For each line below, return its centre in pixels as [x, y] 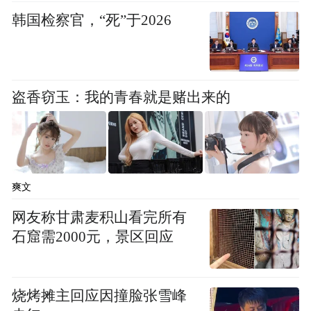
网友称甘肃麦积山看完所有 [100, 217]
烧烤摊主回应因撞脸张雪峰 [100, 296]
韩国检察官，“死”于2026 [92, 20]
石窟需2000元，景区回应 [93, 236]
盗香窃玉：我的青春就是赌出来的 [121, 97]
